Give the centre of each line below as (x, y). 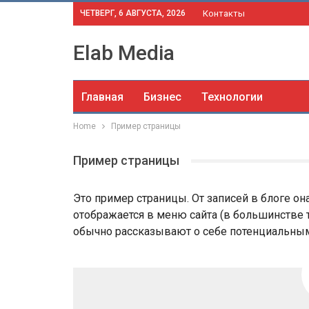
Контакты (224, 13)
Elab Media (124, 53)
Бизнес (162, 97)
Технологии (232, 97)
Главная (102, 97)
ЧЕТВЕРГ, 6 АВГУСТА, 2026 (133, 13)
